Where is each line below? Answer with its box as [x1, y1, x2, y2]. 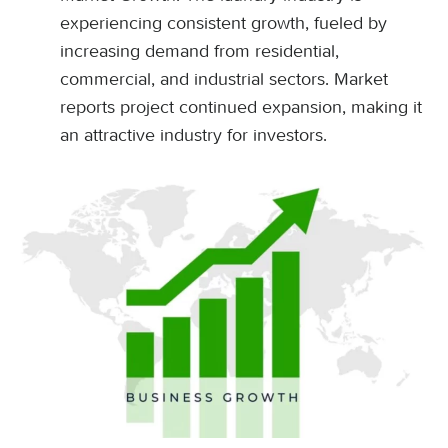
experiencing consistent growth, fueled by [60, 12, 387, 34]
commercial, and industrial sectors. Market [60, 68, 388, 90]
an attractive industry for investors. [60, 124, 327, 146]
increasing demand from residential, [60, 40, 339, 62]
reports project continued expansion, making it [60, 96, 422, 118]
